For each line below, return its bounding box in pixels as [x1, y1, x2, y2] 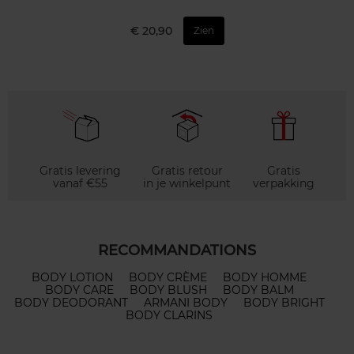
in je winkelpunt [143, 176, 231, 191]
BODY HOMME [223, 270, 307, 285]
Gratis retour [151, 164, 223, 179]
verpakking [253, 176, 314, 191]
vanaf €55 [53, 176, 107, 191]
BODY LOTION [32, 270, 113, 285]
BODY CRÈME [129, 270, 207, 285]
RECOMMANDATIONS [98, 242, 256, 260]
